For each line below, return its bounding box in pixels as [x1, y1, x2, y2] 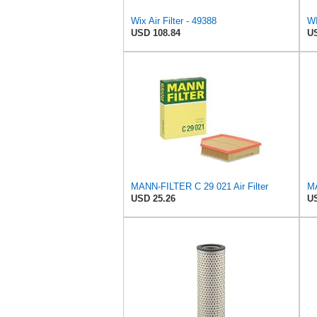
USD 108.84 [131, 27, 180, 38]
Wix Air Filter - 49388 [131, 15, 217, 26]
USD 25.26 [131, 192, 175, 204]
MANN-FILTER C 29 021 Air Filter [131, 180, 268, 192]
